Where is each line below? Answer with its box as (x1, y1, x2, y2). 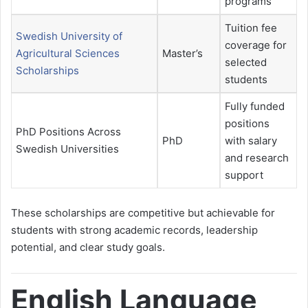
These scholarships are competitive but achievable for (11, 206, 275, 219)
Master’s (162, 47, 203, 60)
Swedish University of (16, 30, 122, 43)
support (225, 168, 263, 182)
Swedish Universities (16, 142, 119, 156)
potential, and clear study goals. (11, 240, 165, 254)
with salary (225, 134, 277, 148)
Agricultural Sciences (16, 47, 120, 60)
